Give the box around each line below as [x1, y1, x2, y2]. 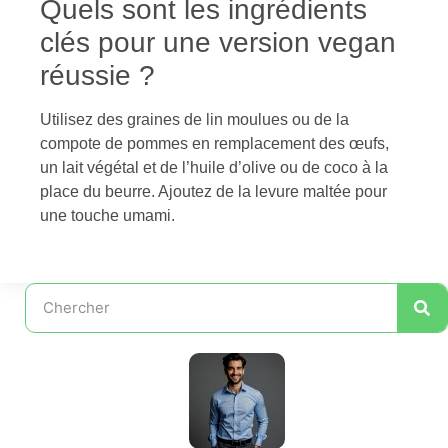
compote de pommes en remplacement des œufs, [40, 135, 389, 153]
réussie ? [40, 60, 155, 92]
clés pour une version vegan [40, 27, 396, 59]
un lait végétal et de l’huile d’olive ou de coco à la [40, 159, 388, 177]
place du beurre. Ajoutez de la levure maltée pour [40, 183, 387, 201]
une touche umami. [40, 207, 175, 225]
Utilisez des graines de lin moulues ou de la [40, 111, 349, 129]
